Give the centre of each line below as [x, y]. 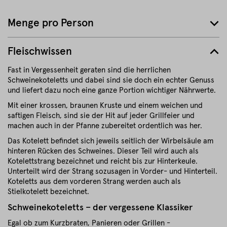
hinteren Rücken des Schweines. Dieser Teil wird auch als [103, 151]
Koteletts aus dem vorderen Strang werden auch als [94, 182]
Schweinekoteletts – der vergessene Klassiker [100, 208]
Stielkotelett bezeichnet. [48, 192]
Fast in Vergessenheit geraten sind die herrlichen [89, 70]
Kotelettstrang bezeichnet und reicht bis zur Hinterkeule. [103, 161]
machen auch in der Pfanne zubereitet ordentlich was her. [105, 126]
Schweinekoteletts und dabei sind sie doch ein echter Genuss [111, 80]
